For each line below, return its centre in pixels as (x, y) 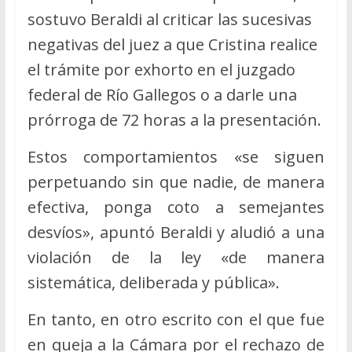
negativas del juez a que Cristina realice (172, 44)
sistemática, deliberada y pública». (153, 282)
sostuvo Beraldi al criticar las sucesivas (169, 19)
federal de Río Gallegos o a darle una (162, 94)
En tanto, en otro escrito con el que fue (176, 319)
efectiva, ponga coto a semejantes (176, 207)
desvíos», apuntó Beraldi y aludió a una (176, 232)
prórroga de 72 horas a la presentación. (174, 119)
